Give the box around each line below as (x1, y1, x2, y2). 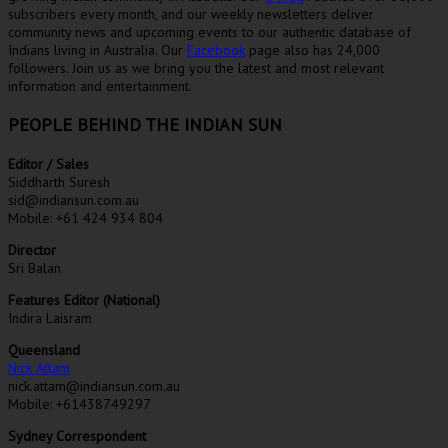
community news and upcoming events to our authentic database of (8, 22, 411, 41)
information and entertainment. (8, 76, 192, 95)
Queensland (8, 340, 80, 359)
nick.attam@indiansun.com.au (8, 376, 180, 395)
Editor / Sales (8, 154, 89, 173)
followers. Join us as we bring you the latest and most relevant (8, 58, 384, 77)
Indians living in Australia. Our (8, 40, 187, 59)
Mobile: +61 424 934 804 (8, 208, 163, 227)
